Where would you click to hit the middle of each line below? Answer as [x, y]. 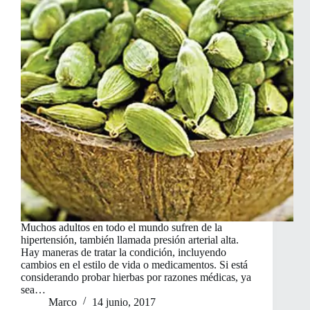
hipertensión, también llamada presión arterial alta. [130, 240]
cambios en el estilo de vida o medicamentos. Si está [134, 265]
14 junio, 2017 [124, 302]
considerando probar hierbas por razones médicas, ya [136, 277]
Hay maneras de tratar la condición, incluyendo [124, 253]
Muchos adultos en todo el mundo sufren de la [121, 228]
